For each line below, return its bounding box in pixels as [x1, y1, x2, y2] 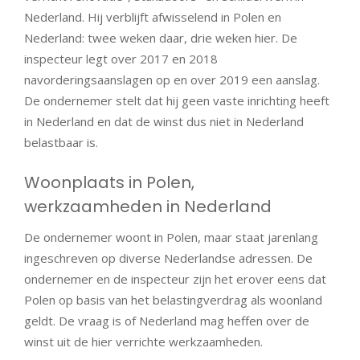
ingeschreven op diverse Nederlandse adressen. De [24, 250, 313, 267]
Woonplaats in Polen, [24, 171, 194, 194]
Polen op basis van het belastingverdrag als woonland [24, 292, 322, 309]
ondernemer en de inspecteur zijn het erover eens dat [24, 271, 326, 288]
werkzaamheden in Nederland [24, 195, 272, 219]
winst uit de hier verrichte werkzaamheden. [24, 333, 263, 350]
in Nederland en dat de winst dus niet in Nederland [24, 112, 304, 129]
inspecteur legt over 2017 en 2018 [24, 50, 218, 67]
